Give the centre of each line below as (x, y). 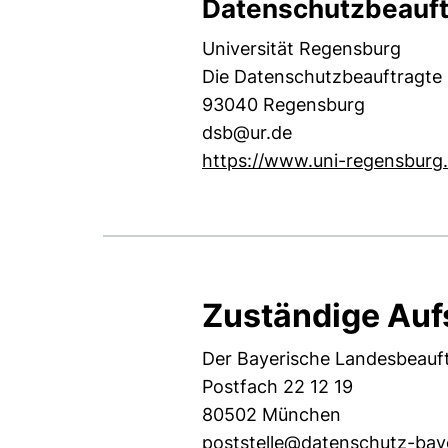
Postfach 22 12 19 (277, 386)
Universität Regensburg (301, 48)
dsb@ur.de (247, 132)
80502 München (271, 414)
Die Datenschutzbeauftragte (322, 76)
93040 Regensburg (283, 104)
